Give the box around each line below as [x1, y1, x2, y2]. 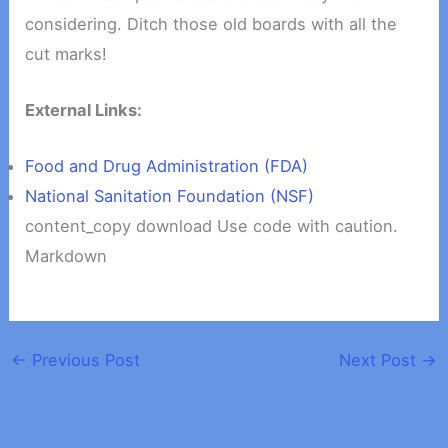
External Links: [25, 100, 143, 121]
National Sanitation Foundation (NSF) [25, 186, 315, 207]
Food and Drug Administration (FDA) [25, 156, 309, 177]
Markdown [25, 246, 108, 267]
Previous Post [26, 350, 140, 371]
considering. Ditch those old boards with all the [25, 13, 398, 34]
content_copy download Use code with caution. [25, 216, 399, 237]
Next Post [339, 350, 422, 371]
